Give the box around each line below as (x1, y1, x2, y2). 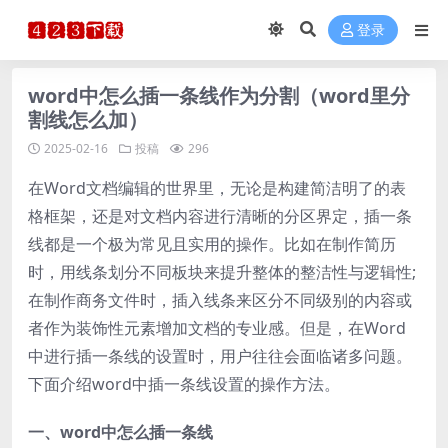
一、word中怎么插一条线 (28, 421, 213, 443)
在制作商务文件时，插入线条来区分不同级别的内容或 (28, 289, 412, 311)
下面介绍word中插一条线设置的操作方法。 (28, 373, 340, 395)
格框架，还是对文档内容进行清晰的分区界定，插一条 (28, 205, 412, 227)
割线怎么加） (28, 106, 148, 133)
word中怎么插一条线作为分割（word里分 (28, 82, 410, 109)
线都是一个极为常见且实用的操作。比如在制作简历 (28, 233, 396, 255)
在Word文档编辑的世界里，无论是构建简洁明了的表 (28, 177, 406, 199)
